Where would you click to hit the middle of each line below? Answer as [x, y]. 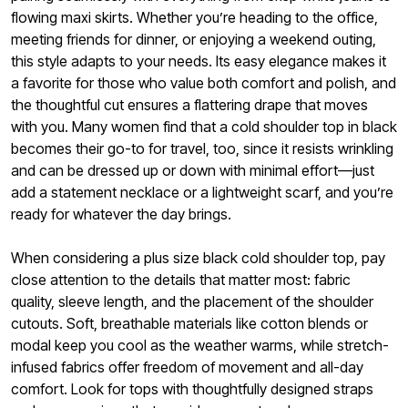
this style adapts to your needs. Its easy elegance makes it [199, 61]
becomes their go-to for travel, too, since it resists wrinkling [202, 148]
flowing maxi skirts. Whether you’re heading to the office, [194, 17]
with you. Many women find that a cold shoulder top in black [204, 126]
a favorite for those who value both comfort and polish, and [204, 82]
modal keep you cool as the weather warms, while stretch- [200, 345]
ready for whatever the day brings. [121, 214]
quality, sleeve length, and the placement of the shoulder [192, 301]
